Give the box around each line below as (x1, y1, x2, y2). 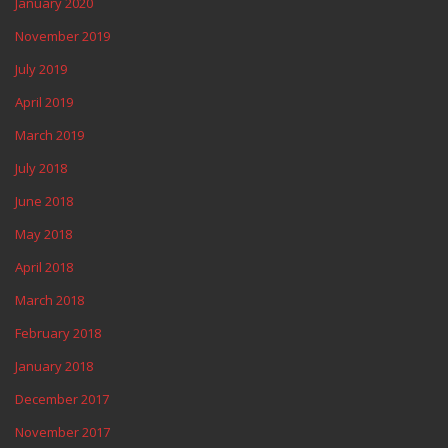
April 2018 (15, 258, 73, 276)
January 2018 (15, 357, 93, 375)
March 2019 (15, 126, 84, 144)
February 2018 (15, 324, 101, 342)
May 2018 (15, 225, 72, 243)
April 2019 (15, 93, 73, 111)
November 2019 (15, 27, 110, 45)
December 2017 (15, 390, 109, 408)
